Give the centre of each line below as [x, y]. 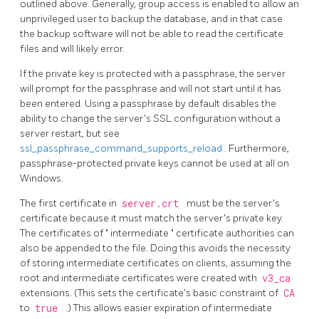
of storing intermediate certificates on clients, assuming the [156, 263]
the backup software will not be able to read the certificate [152, 33]
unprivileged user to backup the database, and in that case [151, 19]
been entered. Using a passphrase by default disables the [148, 103]
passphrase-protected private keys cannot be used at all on [155, 163]
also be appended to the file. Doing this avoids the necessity [155, 248]
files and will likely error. [72, 48]
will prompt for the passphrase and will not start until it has [151, 88]
